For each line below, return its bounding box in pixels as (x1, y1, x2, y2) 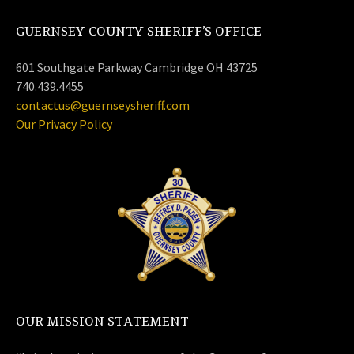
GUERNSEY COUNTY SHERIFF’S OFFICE (16, 24, 262, 40)
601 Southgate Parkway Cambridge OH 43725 (16, 59, 258, 75)
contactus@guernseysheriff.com (16, 97, 190, 113)
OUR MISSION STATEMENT (16, 314, 189, 330)
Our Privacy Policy (16, 116, 112, 132)
